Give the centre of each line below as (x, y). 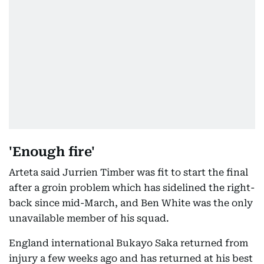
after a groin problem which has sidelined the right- (132, 188)
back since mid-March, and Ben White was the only (131, 203)
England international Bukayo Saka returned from (128, 243)
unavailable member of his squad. (89, 218)
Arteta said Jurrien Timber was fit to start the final (128, 172)
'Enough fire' (52, 152)
